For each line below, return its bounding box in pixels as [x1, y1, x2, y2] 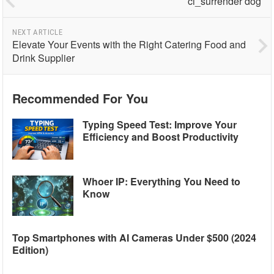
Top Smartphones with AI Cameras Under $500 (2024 [12, 231, 257, 245]
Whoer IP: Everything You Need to [83, 174, 241, 188]
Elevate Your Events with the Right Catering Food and [12, 37, 246, 51]
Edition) [12, 243, 49, 257]
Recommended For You [12, 89, 149, 107]
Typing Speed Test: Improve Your [83, 117, 237, 131]
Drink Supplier [12, 51, 75, 65]
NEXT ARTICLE [12, 28, 63, 37]
